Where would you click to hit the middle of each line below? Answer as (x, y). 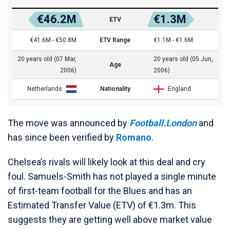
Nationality (115, 89)
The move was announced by (69, 123)
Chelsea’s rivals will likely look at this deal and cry (107, 162)
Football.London (163, 123)
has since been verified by (62, 137)
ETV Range (115, 40)
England (179, 89)
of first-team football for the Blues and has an (100, 191)
